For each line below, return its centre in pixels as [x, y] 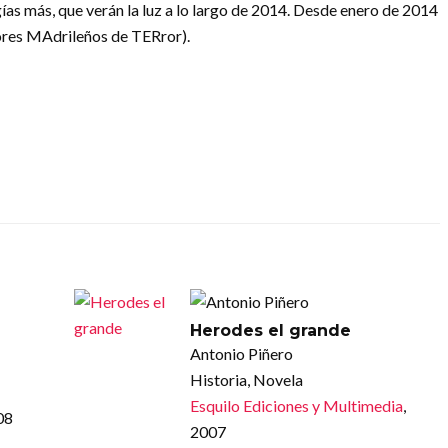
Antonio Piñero [241, 354]
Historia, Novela [246, 380]
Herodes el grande [270, 331]
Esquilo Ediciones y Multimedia [296, 406]
